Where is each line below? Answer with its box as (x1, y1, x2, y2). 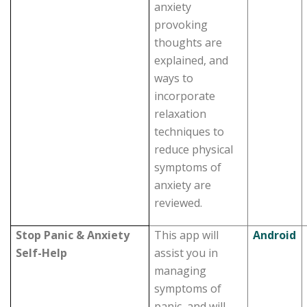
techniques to (154, 124, 225, 139)
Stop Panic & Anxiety (16, 228, 130, 243)
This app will (154, 228, 219, 243)
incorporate (154, 88, 216, 103)
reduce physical (154, 142, 234, 157)
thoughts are (154, 35, 223, 50)
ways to (154, 71, 194, 86)
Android (253, 228, 297, 243)
